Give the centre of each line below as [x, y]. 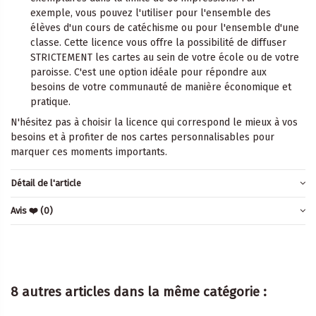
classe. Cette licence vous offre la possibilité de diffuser [158, 42]
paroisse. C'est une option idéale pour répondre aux [148, 72]
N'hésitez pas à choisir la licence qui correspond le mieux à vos [154, 122]
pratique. [50, 102]
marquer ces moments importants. [89, 152]
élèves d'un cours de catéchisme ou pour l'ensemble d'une [165, 28]
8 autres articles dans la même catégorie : [139, 292]
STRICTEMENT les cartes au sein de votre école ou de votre [165, 57]
